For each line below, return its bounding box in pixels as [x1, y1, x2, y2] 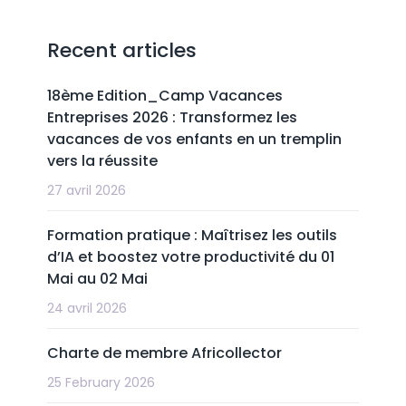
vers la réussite [47, 150, 159, 171]
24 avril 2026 [47, 299, 128, 317]
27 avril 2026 [47, 181, 127, 199]
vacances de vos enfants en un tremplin [47, 129, 343, 150]
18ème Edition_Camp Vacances [47, 85, 284, 106]
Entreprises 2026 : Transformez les [47, 107, 298, 128]
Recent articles [47, 36, 198, 64]
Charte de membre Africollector [47, 343, 283, 363]
